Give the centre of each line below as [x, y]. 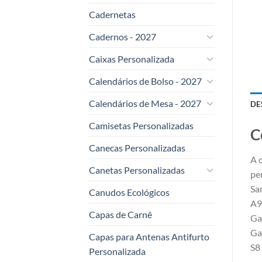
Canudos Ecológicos [129, 192]
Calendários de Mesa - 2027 [145, 103]
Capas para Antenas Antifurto [149, 236]
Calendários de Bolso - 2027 [145, 81]
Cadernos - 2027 [123, 36]
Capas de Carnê [120, 214]
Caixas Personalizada [132, 58]
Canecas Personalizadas [137, 147]
